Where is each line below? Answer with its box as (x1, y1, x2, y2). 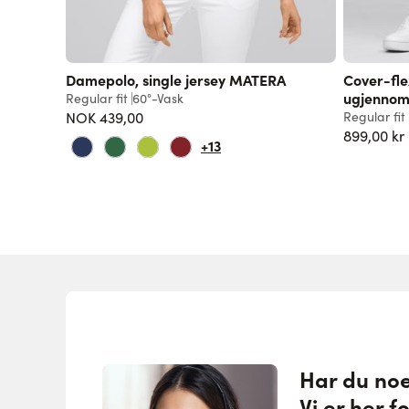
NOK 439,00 (66, 107, 143, 127)
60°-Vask (132, 89, 184, 107)
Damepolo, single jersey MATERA (66, 68, 286, 89)
